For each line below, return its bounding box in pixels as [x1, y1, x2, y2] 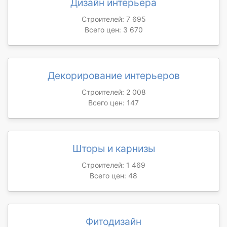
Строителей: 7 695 [81, 14, 146, 23]
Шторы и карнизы [72, 142, 155, 155]
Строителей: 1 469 [82, 160, 145, 169]
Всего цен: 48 [90, 171, 137, 180]
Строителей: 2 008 [81, 87, 146, 96]
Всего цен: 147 [88, 98, 139, 107]
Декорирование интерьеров [47, 69, 180, 82]
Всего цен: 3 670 [84, 25, 143, 34]
